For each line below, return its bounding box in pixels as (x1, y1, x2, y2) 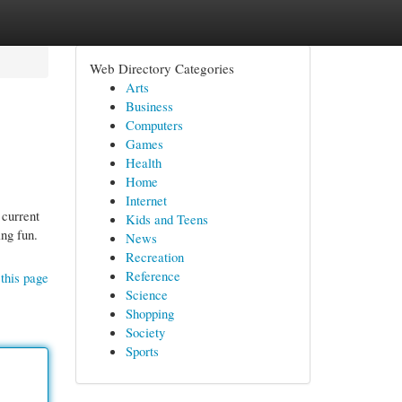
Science (125, 285, 168, 303)
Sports (125, 342, 159, 360)
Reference (125, 267, 180, 284)
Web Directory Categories (89, 59, 234, 77)
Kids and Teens (125, 210, 208, 228)
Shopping (125, 304, 174, 322)
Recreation (125, 248, 184, 266)
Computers (125, 116, 183, 134)
